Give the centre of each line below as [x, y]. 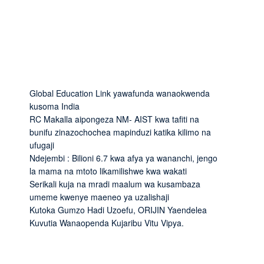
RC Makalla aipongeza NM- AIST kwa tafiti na [114, 119]
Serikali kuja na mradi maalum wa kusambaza [115, 184]
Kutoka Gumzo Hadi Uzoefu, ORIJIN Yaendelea [118, 209]
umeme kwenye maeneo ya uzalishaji [99, 197]
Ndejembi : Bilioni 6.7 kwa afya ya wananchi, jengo [123, 158]
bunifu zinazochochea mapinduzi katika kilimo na [120, 132]
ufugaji [42, 145]
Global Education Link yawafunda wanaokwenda [120, 93]
